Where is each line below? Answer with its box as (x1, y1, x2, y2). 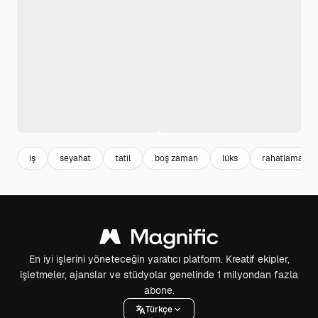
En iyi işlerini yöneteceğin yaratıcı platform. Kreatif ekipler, (28, 253, 290, 265)
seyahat (60, 152, 91, 164)
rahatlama (262, 152, 303, 164)
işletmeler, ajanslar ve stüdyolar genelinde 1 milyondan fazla (20, 268, 298, 281)
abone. (143, 284, 175, 297)
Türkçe (146, 303, 172, 315)
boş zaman (155, 152, 198, 164)
